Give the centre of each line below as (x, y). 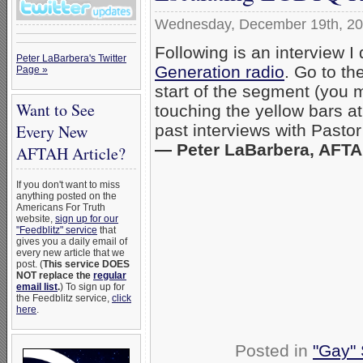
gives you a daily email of (72, 241)
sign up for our (87, 219)
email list (37, 287)
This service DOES (86, 264)
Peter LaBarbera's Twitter (71, 58)
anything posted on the (66, 196)
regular (110, 275)
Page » (32, 70)
